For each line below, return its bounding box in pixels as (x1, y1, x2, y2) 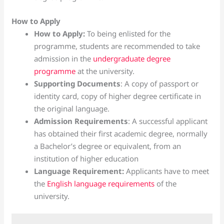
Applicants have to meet (126, 165, 209, 176)
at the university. (75, 65, 135, 76)
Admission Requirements (34, 115, 128, 126)
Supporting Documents (34, 78, 121, 88)
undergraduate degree (93, 53, 171, 63)
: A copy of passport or (120, 78, 199, 88)
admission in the (34, 53, 93, 63)
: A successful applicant (128, 115, 208, 126)
